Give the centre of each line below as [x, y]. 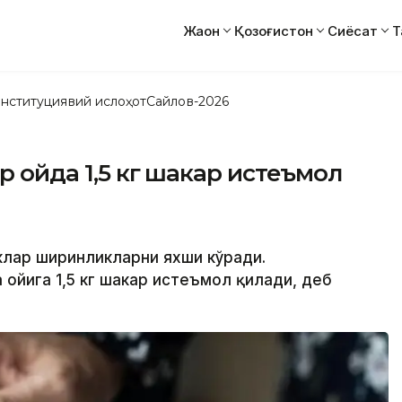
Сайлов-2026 [188, 101]
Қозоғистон [274, 31]
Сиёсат [353, 31]
